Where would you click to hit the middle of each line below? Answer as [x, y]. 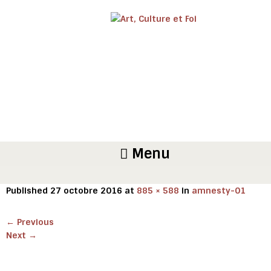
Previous [34, 222]
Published [28, 191]
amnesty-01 [219, 191]
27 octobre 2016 [86, 191]
